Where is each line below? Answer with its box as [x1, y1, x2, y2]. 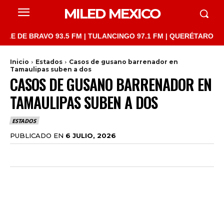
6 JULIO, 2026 [65, 131, 116, 139]
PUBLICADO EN [10, 131, 63, 139]
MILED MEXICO [63, 5, 160, 22]
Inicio [10, 58, 29, 65]
